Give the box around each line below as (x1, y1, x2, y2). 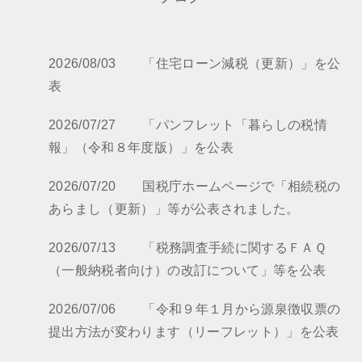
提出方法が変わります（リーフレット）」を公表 (48, 325, 339, 339)
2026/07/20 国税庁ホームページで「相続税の (48, 179, 341, 193)
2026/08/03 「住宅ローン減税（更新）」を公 (48, 57, 341, 70)
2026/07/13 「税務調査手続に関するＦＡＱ (48, 241, 327, 255)
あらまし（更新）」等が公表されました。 (48, 202, 300, 216)
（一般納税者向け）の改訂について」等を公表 (48, 263, 326, 277)
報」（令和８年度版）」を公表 (48, 141, 234, 154)
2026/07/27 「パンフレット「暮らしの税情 (48, 118, 328, 132)
